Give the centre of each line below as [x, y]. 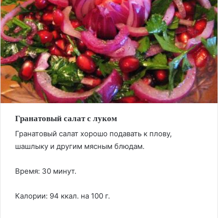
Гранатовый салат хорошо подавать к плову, [93, 134]
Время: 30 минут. [46, 171]
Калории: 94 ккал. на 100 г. [63, 196]
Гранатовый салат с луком [66, 118]
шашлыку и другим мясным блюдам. [80, 146]
